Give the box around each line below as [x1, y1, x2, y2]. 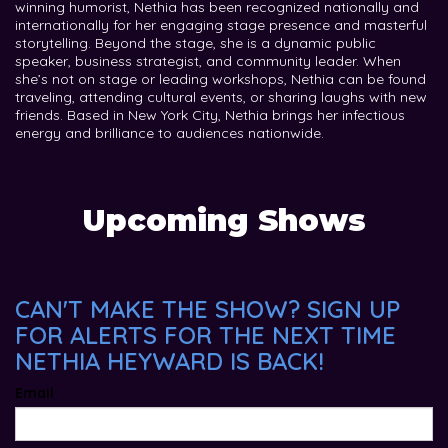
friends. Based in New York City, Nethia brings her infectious [15, 105, 405, 124]
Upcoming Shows [82, 201, 366, 239]
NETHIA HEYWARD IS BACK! [15, 345, 324, 376]
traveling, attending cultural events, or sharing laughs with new [15, 87, 427, 106]
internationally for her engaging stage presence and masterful [15, 15, 427, 34]
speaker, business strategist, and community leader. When [15, 51, 401, 70]
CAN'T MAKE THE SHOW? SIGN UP [15, 293, 400, 324]
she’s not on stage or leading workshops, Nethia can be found [15, 69, 426, 88]
